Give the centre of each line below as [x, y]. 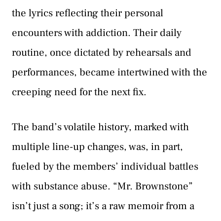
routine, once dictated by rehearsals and [102, 52]
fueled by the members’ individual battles [105, 167]
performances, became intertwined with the [110, 72]
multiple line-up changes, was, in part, [97, 147]
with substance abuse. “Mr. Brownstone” [102, 186]
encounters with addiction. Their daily [97, 33]
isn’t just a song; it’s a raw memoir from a [103, 206]
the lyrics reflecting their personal [88, 13]
